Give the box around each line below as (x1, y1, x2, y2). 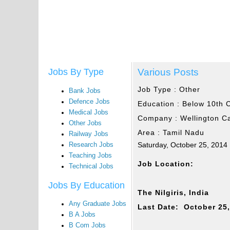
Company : (138, 113, 181, 122)
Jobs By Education (48, 180, 125, 190)
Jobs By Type (48, 67, 104, 78)
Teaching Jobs (68, 152, 112, 159)
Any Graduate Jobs (68, 200, 126, 208)
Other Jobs (68, 120, 102, 127)
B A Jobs (68, 211, 95, 219)
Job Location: (138, 160, 194, 168)
